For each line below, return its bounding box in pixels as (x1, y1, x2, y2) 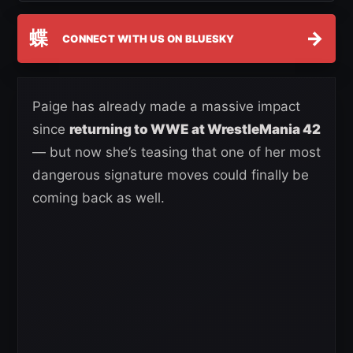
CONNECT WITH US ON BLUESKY (62, 32, 235, 45)
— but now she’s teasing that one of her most (32, 144, 321, 161)
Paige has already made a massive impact (32, 98, 300, 115)
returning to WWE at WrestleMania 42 (69, 121, 321, 138)
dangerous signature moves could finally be (32, 167, 309, 184)
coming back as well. (32, 190, 165, 206)
